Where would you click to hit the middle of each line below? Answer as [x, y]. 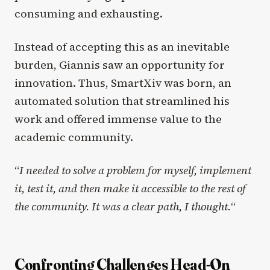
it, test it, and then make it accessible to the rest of [130, 189]
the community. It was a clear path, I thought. [123, 207]
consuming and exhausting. [89, 13]
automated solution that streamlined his [122, 101]
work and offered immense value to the [118, 119]
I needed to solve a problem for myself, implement [135, 171]
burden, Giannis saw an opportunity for [120, 65]
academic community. [74, 137]
